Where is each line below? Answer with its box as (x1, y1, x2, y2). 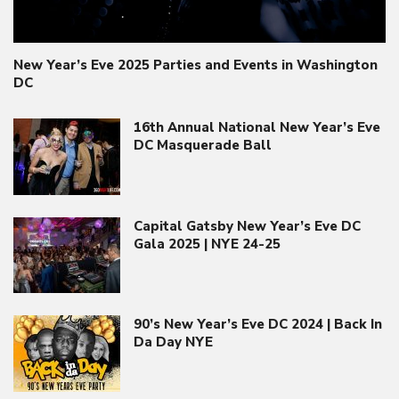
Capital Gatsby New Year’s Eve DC (134, 216, 361, 235)
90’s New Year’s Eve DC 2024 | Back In (134, 315, 382, 334)
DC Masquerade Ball (134, 135, 272, 154)
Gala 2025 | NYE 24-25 (134, 234, 281, 253)
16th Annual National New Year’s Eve (134, 118, 380, 136)
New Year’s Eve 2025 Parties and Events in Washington (13, 55, 378, 74)
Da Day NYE (134, 333, 213, 352)
